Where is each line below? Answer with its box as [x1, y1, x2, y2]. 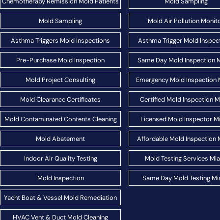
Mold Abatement [36, 134, 85, 143]
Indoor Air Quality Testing [24, 154, 97, 163]
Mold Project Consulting [26, 75, 95, 84]
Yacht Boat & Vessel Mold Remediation [4, 193, 117, 202]
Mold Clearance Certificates [20, 95, 101, 104]
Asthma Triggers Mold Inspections [11, 36, 110, 45]
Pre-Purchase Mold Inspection [16, 55, 105, 64]
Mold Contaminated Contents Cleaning [4, 114, 117, 123]
